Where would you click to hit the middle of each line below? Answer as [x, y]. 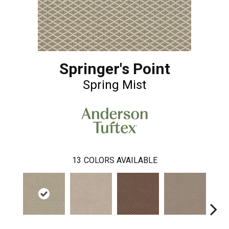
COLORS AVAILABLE [120, 160]
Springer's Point [114, 69]
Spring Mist [114, 85]
